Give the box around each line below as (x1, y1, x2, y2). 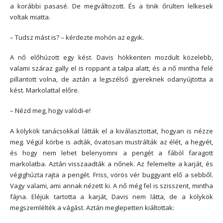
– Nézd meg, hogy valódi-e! (10, 106, 91, 115)
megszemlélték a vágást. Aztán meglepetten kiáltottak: (10, 203, 174, 212)
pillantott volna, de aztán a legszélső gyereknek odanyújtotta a (10, 75, 213, 84)
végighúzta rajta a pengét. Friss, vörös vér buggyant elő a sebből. (10, 170, 213, 179)
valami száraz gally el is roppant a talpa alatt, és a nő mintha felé (10, 64, 213, 73)
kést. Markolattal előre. (10, 86, 79, 95)
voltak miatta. (10, 12, 50, 21)
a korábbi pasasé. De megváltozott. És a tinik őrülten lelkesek (10, 1, 213, 10)
